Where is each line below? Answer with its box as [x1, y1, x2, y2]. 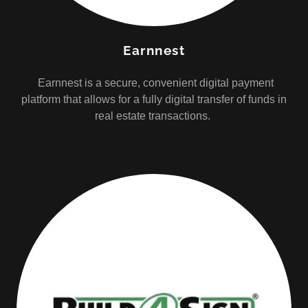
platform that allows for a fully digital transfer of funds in [21, 93, 287, 105]
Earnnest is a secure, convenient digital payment [34, 77, 274, 89]
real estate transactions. [95, 110, 213, 122]
